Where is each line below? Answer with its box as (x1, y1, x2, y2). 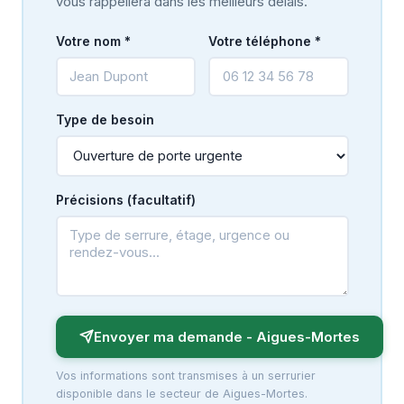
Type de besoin (55, 111, 154, 127)
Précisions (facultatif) (55, 191, 196, 207)
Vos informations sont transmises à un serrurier (55, 368, 316, 382)
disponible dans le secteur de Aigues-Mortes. (55, 386, 308, 400)
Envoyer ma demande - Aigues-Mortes (93, 327, 360, 345)
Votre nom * (55, 32, 131, 49)
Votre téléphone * (208, 32, 321, 49)
